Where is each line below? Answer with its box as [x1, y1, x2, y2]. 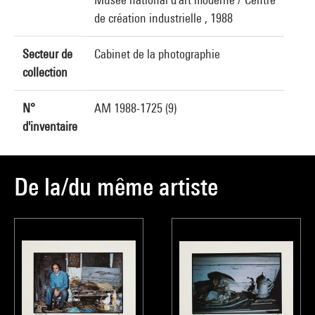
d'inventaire [22, 119, 77, 134]
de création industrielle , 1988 [94, 11, 233, 25]
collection [22, 65, 67, 79]
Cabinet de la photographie [94, 46, 220, 61]
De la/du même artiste [14, 172, 218, 201]
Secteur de [22, 46, 72, 61]
